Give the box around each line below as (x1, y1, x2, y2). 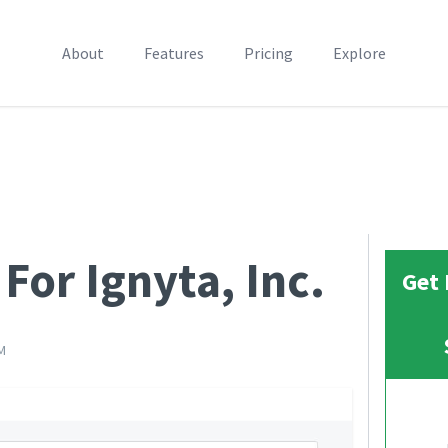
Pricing (244, 43, 293, 63)
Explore (333, 43, 386, 63)
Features (144, 43, 204, 63)
